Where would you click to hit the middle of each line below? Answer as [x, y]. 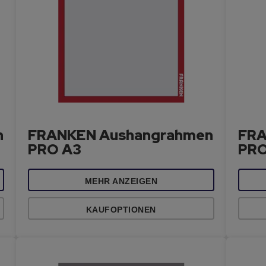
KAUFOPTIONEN [121, 210]
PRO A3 [55, 149]
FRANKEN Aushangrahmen [121, 135]
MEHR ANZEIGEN [121, 181]
